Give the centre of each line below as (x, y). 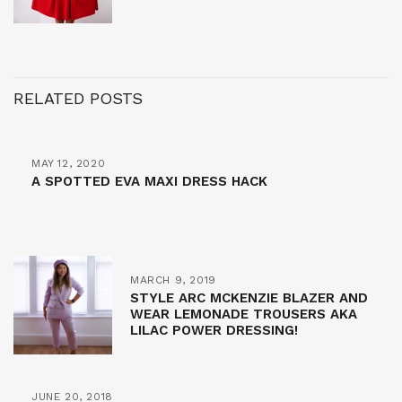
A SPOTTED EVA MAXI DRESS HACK (149, 181)
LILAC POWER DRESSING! (214, 330)
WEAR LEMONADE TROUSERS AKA (244, 314)
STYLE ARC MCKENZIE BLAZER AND (249, 297)
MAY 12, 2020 (69, 163)
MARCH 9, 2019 (173, 280)
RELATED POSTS (78, 98)
